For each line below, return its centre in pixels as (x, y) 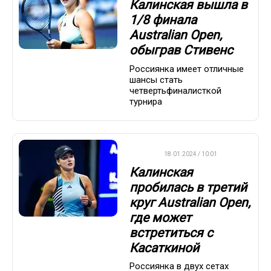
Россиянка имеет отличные (187, 69)
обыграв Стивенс (181, 51)
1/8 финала (163, 20)
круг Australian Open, (190, 203)
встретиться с (171, 233)
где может (160, 218)
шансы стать (156, 80)
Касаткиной (164, 248)
